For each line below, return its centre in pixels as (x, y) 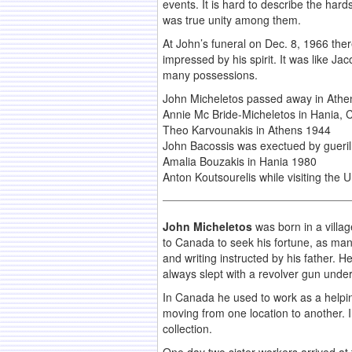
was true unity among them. (232, 20)
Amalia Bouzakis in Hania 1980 (240, 161)
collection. (187, 329)
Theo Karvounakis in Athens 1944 (247, 130)
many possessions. (210, 75)
